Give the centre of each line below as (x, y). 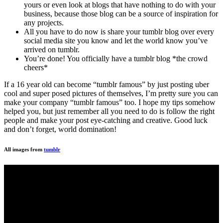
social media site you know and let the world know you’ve (116, 40)
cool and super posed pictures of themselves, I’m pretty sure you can (111, 93)
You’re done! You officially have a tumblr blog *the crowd (116, 58)
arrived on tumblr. (52, 49)
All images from (24, 149)
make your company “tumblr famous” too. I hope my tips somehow (110, 102)
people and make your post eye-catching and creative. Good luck (106, 120)
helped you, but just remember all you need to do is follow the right (109, 111)
